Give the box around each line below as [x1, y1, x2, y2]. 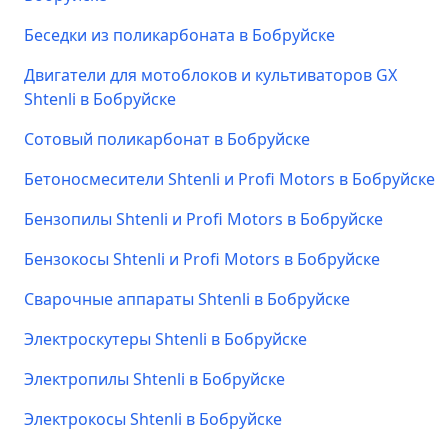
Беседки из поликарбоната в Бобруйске [24, 24, 335, 46]
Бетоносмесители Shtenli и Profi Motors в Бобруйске [24, 168, 435, 190]
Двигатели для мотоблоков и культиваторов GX [24, 64, 397, 86]
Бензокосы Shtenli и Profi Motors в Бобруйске [24, 248, 380, 270]
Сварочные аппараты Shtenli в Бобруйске [24, 288, 350, 310]
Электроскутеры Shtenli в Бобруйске [24, 328, 307, 350]
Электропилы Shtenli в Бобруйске [24, 368, 285, 390]
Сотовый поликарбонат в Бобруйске [24, 128, 310, 150]
